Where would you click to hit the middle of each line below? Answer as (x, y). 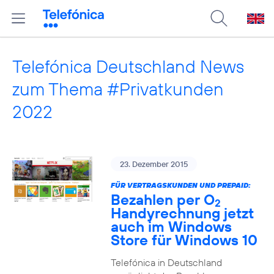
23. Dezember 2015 (154, 164)
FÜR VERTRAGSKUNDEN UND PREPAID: (180, 185)
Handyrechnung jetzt (182, 213)
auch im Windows (171, 226)
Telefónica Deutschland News (128, 66)
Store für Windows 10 (184, 240)
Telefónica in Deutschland (166, 262)
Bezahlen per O (162, 199)
